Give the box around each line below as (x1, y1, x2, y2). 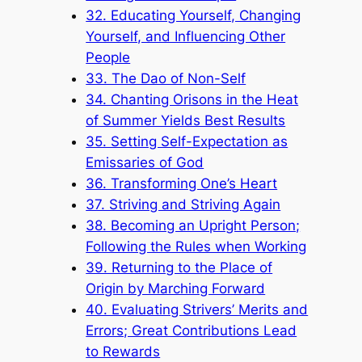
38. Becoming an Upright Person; (86, 217, 301, 234)
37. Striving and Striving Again (86, 196, 281, 213)
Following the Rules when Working (86, 238, 307, 255)
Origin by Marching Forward (86, 280, 266, 297)
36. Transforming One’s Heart (86, 175, 278, 192)
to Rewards (86, 343, 161, 360)
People (86, 48, 131, 65)
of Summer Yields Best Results (86, 112, 286, 128)
